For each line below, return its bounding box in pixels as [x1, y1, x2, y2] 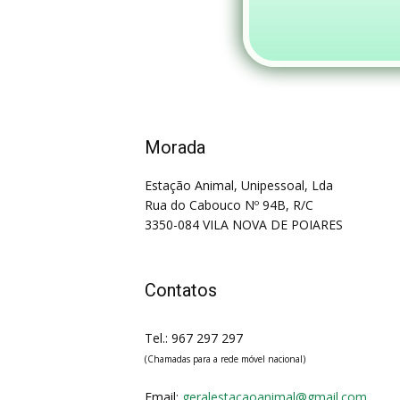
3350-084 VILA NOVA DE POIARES [145, 216, 343, 233]
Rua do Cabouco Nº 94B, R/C [145, 196, 313, 213]
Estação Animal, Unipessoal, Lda [145, 177, 333, 194]
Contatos [145, 279, 217, 301]
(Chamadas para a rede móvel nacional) [145, 353, 305, 365]
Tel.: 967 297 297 [145, 329, 243, 346]
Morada [145, 137, 205, 158]
